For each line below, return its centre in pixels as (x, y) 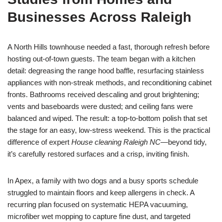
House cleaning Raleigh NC (116, 142)
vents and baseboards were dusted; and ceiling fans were (100, 106)
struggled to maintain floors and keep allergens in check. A (101, 193)
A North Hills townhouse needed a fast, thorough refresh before (109, 47)
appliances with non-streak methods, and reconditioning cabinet (110, 83)
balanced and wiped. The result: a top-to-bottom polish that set (107, 118)
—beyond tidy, (184, 142)
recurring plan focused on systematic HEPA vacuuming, (98, 204)
